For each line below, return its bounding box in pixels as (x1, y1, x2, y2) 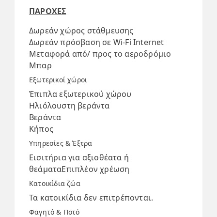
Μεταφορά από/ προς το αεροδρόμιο (29, 48, 171, 59)
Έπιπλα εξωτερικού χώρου (29, 89, 132, 99)
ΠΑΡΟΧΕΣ (29, 6, 66, 16)
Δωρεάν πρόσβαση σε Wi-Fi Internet (29, 37, 164, 47)
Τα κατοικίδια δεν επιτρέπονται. (29, 192, 154, 203)
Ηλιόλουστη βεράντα (29, 100, 110, 111)
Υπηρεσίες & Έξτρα (29, 139, 93, 148)
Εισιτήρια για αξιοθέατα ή (29, 152, 129, 163)
